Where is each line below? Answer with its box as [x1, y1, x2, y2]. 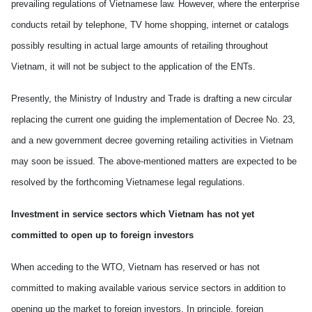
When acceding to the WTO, [11, 262, 128, 272]
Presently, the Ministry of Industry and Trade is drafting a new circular [11, 93, 292, 104]
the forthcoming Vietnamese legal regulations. [58, 177, 245, 187]
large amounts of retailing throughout [121, 40, 268, 51]
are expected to [221, 156, 284, 166]
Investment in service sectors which [11, 209, 169, 219]
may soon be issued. [11, 156, 98, 166]
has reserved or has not [162, 262, 260, 272]
